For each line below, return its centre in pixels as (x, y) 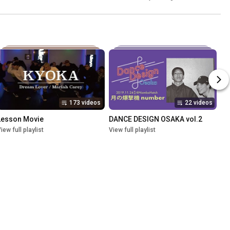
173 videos (85, 103)
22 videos (199, 103)
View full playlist (132, 130)
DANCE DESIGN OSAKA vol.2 (156, 119)
